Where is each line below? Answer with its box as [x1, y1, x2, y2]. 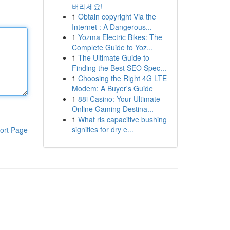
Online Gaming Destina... [71, 104, 154, 114]
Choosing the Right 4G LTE [78, 73, 167, 83]
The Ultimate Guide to [78, 52, 149, 63]
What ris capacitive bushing [78, 114, 167, 124]
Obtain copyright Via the [78, 11, 156, 22]
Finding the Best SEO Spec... [71, 63, 166, 73]
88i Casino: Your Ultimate [78, 93, 160, 104]
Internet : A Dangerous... [71, 22, 152, 32]
